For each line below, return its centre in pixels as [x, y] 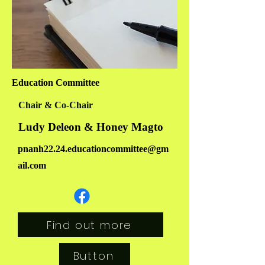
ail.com [32, 165]
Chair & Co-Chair [56, 105]
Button [93, 256]
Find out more [89, 225]
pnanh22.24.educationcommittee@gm [93, 149]
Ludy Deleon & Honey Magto [91, 127]
